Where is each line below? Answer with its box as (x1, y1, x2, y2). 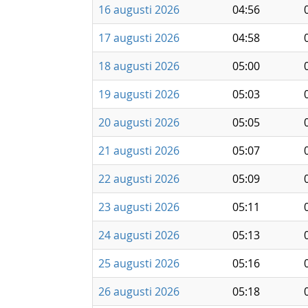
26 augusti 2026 (98, 284, 179, 299)
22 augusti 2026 (98, 171, 179, 186)
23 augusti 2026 (98, 199, 179, 214)
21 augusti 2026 (98, 143, 179, 158)
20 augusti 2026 (98, 115, 179, 130)
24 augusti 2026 (98, 228, 179, 243)
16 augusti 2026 (98, 2, 179, 17)
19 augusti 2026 (98, 87, 179, 102)
